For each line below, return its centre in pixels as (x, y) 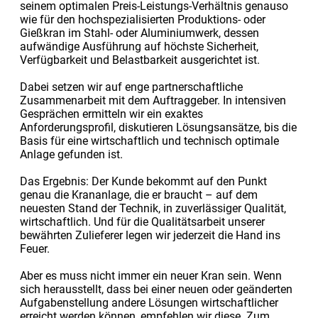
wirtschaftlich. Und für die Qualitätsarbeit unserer (142, 221)
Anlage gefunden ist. (71, 154)
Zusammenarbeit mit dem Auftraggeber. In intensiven (153, 100)
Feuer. (34, 248)
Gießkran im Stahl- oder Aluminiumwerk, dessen (139, 33)
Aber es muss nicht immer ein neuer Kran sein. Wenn (150, 275)
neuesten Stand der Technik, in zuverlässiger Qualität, (153, 208)
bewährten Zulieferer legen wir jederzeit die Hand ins (150, 235)
